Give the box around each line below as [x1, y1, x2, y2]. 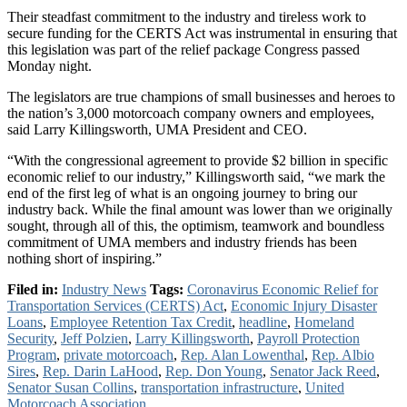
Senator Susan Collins [7, 379, 134, 395]
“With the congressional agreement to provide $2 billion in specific [7, 152, 388, 168]
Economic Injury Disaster [231, 297, 377, 313]
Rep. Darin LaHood [43, 362, 158, 379]
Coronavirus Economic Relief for [187, 281, 378, 297]
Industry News [62, 281, 146, 297]
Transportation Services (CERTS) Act [7, 297, 223, 313]
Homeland [294, 313, 354, 330]
